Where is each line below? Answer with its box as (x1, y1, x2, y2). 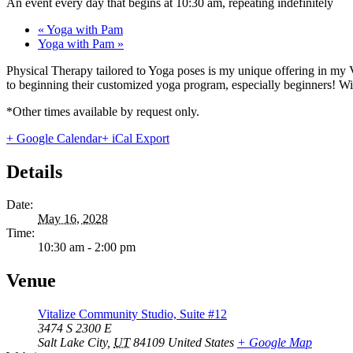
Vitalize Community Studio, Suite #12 (38, 307, 227, 321)
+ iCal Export (102, 131, 169, 145)
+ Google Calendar (6, 131, 102, 145)
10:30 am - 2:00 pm (38, 240, 136, 255)
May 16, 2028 (38, 212, 108, 226)
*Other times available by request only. (6, 104, 199, 118)
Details (6, 161, 62, 182)
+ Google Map (237, 336, 312, 350)
